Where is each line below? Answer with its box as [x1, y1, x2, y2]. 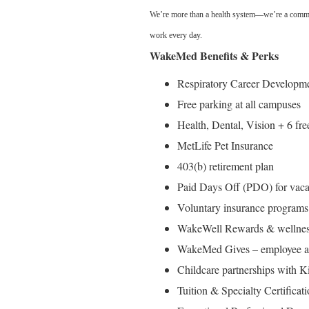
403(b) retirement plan [177, 159, 274, 173]
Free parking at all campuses [177, 97, 301, 111]
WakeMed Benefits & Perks [150, 48, 279, 63]
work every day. [150, 30, 202, 40]
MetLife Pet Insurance [177, 138, 273, 152]
